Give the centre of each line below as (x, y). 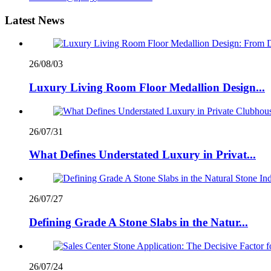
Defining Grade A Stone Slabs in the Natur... (139, 222)
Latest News (34, 20)
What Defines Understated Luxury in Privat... (142, 155)
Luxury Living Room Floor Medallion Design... (147, 88)
